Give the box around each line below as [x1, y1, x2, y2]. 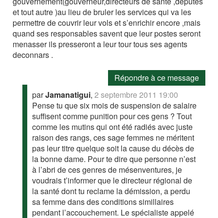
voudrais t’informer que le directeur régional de [32, 175, 193, 186]
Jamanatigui [45, 89, 91, 100]
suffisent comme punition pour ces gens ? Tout [32, 110, 192, 122]
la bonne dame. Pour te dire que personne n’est [32, 153, 196, 164]
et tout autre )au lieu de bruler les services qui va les [13, 6, 192, 18]
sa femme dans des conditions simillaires [32, 196, 174, 207]
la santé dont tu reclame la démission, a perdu [32, 185, 191, 197]
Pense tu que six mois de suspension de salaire [32, 100, 197, 111]
